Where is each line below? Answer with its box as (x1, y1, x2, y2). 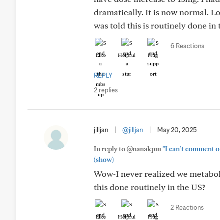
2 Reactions (170, 203, 204, 211)
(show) (94, 156, 114, 164)
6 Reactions (170, 42, 204, 50)
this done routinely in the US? (94, 182, 205, 192)
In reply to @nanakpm (94, 145, 163, 153)
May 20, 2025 (157, 126, 197, 134)
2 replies (94, 86, 118, 94)
